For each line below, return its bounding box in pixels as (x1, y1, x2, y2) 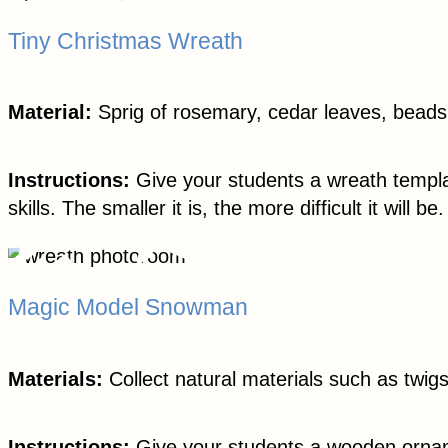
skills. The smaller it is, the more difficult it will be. (8, 197, 444, 220)
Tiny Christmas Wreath (8, 27, 243, 54)
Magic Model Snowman (8, 294, 248, 321)
